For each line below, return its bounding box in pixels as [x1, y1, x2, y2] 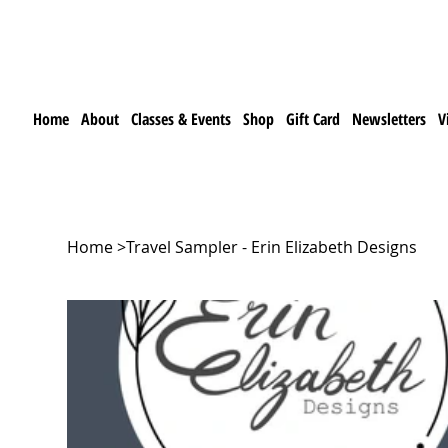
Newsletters [352, 107, 427, 130]
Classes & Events [131, 107, 232, 130]
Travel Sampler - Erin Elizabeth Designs [126, 236, 418, 258]
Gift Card [286, 107, 341, 130]
